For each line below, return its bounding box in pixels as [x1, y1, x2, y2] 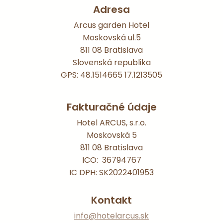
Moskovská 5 [86, 129, 137, 141]
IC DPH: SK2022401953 [69, 167, 154, 178]
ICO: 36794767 [82, 154, 141, 166]
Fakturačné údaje [66, 100, 157, 114]
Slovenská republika [72, 57, 151, 68]
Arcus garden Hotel [74, 19, 149, 31]
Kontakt [91, 193, 132, 207]
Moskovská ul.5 [82, 32, 141, 43]
